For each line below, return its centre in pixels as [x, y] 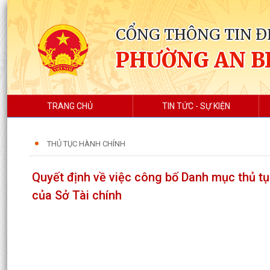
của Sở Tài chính [77, 195]
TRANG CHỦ [70, 106]
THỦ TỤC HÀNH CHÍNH [86, 144]
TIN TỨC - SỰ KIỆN [196, 106]
